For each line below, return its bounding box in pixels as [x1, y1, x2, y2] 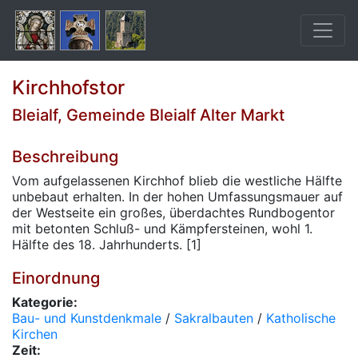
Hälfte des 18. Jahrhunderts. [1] [12, 237, 201, 253]
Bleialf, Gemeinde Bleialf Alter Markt [12, 105, 284, 125]
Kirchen [12, 326, 58, 342]
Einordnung [12, 268, 100, 288]
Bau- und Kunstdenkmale [12, 310, 161, 326]
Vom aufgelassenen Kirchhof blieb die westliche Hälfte [12, 173, 342, 189]
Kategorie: [12, 294, 78, 310]
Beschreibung [12, 147, 118, 166]
